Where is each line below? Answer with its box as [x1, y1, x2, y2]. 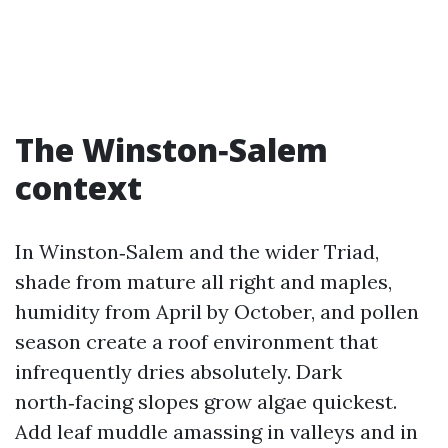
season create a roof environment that [15, 329, 378, 354]
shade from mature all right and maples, [15, 269, 392, 294]
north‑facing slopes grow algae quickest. [15, 389, 397, 414]
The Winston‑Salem [15, 128, 328, 171]
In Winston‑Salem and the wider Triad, [15, 239, 379, 264]
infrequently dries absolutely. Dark [15, 359, 342, 384]
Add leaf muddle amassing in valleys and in [15, 419, 418, 444]
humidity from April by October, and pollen [15, 299, 419, 324]
